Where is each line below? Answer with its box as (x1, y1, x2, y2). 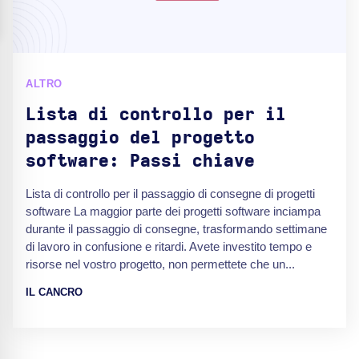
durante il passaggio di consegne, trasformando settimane (26, 222, 327, 236)
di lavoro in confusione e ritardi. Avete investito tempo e (26, 240, 312, 253)
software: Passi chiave (26, 152, 255, 170)
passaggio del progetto (26, 129, 255, 147)
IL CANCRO (26, 286, 83, 298)
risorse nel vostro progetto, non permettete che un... (26, 257, 295, 271)
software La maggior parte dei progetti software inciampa (26, 204, 321, 218)
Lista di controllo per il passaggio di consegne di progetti (26, 187, 315, 200)
